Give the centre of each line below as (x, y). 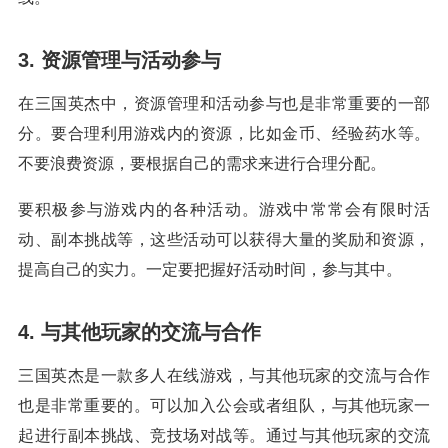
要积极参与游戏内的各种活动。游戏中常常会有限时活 (224, 210)
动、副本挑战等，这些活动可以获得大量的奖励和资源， (224, 240)
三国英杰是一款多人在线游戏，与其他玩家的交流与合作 (224, 376)
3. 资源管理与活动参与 (119, 60)
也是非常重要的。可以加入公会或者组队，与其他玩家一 (224, 406)
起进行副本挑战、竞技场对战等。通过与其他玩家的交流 (224, 436)
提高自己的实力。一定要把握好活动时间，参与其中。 (210, 270)
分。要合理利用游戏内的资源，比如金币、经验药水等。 (224, 134)
